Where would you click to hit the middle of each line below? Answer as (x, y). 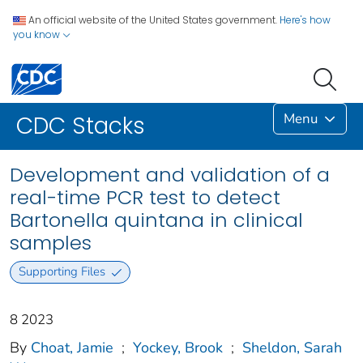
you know (38, 34)
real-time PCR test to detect (145, 198)
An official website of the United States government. (153, 20)
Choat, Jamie (72, 347)
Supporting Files (62, 272)
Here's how (305, 20)
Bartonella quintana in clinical (156, 220)
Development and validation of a (170, 175)
